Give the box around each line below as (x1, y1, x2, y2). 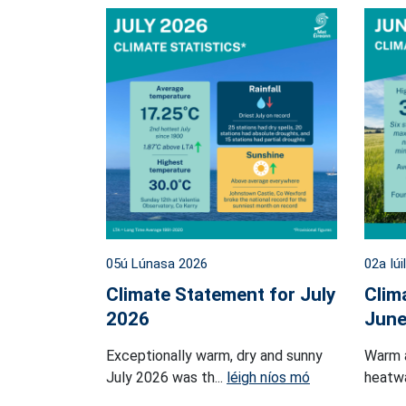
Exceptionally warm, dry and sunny (106, 347, 323, 365)
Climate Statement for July (106, 284, 335, 306)
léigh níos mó (227, 369, 310, 387)
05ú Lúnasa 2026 (106, 256, 208, 273)
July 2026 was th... (106, 369, 227, 387)
